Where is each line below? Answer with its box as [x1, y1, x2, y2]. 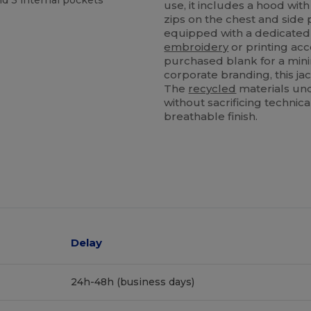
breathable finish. [164, 109, 258, 123]
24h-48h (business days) [71, 275, 195, 288]
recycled [188, 81, 237, 95]
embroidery [164, 40, 229, 53]
